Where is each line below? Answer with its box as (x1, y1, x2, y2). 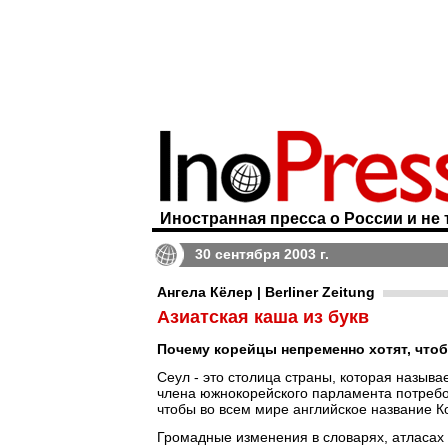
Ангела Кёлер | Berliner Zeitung (157, 284, 375, 300)
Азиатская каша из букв (157, 307, 369, 327)
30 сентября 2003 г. (195, 246, 329, 262)
